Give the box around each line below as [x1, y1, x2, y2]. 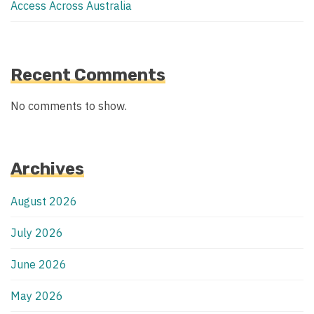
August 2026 [11, 194, 77, 209]
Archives [11, 159, 84, 179]
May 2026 [11, 289, 63, 303]
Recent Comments [11, 64, 165, 85]
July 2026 [11, 226, 63, 240]
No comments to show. [11, 99, 127, 114]
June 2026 [11, 257, 67, 272]
